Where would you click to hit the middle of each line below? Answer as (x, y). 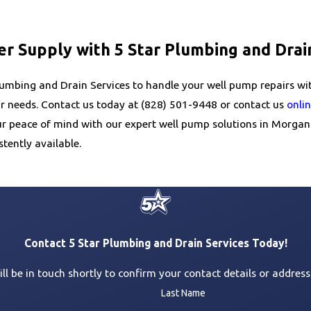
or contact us (252, 104)
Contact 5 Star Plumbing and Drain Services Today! (155, 243)
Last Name (183, 293)
